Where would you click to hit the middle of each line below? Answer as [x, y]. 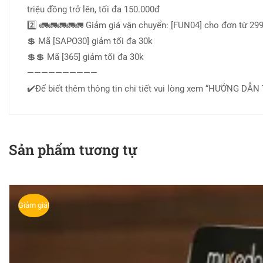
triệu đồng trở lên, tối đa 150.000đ [93, 10]
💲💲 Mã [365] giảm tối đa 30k [85, 57]
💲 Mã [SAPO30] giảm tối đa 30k [90, 41]
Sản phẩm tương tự [73, 150]
